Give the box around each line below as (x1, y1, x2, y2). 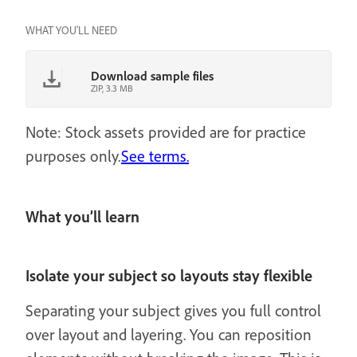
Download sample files (91, 68, 214, 84)
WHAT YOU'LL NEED (25, 23, 117, 37)
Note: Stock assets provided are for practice (25, 122, 306, 142)
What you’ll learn (25, 206, 139, 226)
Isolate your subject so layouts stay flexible (25, 265, 312, 285)
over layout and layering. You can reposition (25, 324, 312, 344)
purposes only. (25, 146, 121, 166)
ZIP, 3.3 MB (91, 82, 133, 94)
